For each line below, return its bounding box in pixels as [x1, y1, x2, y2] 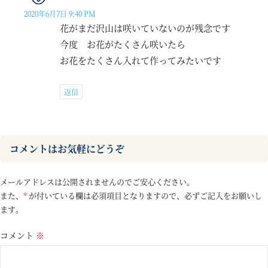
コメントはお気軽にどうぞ [10, 142, 124, 156]
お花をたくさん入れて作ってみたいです [60, 54, 221, 67]
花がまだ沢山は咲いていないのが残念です [60, 22, 230, 35]
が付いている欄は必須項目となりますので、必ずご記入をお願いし [27, 190, 262, 202]
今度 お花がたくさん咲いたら [60, 38, 185, 51]
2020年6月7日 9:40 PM [24, 8, 96, 19]
